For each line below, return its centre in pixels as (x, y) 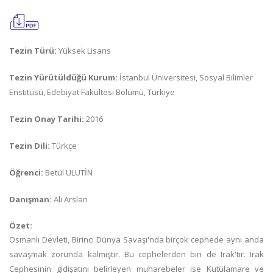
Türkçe (63, 146)
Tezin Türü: (33, 51)
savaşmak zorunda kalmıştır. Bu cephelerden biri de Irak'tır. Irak (136, 254)
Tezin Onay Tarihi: (47, 119)
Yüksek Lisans (84, 51)
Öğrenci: (26, 172)
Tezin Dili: (30, 146)
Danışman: (31, 199)
